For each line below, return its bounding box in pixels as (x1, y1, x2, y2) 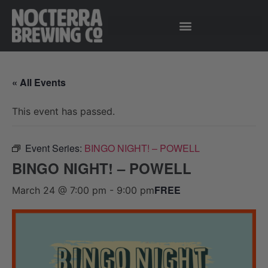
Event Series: (25, 141, 84, 155)
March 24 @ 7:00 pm (12, 184, 106, 196)
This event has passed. (12, 105, 115, 117)
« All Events (12, 75, 66, 89)
